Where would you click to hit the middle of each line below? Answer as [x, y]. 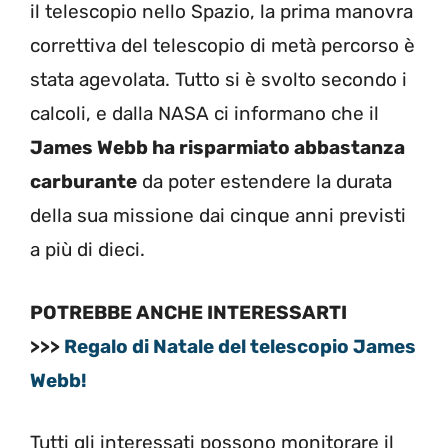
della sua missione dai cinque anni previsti [218, 216]
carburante [83, 182]
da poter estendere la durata [264, 182]
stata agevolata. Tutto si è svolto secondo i [218, 80]
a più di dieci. [87, 250]
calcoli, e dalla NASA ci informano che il [204, 114]
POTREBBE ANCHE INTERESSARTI [188, 312]
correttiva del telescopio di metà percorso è [222, 46]
